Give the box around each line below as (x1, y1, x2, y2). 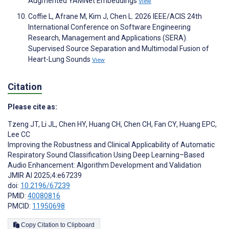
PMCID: (8, 202, 32, 211)
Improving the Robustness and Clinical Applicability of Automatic (8, 141, 215, 149)
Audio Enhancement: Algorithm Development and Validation (8, 161, 201, 170)
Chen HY (57, 120, 86, 129)
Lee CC (8, 130, 30, 139)
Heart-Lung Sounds (28, 55, 92, 63)
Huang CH (87, 120, 121, 129)
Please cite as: (8, 103, 57, 111)
